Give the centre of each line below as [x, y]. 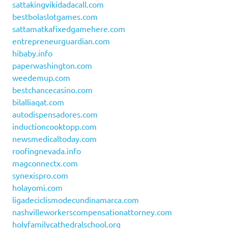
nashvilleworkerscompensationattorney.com [92, 212]
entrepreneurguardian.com [61, 41]
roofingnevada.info [47, 151]
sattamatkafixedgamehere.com [69, 29]
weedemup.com [41, 78]
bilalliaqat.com [38, 102]
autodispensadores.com [55, 114]
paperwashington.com [52, 65]
